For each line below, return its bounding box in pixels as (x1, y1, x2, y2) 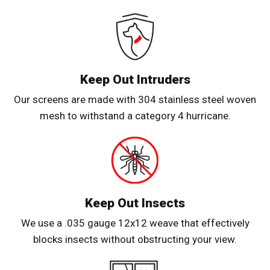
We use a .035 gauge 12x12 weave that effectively (20, 217, 250, 230)
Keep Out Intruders (80, 72, 190, 87)
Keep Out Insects (85, 196, 185, 211)
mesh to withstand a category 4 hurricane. (39, 110, 231, 122)
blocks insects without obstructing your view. (33, 233, 237, 246)
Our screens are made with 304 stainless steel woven (14, 93, 256, 106)
